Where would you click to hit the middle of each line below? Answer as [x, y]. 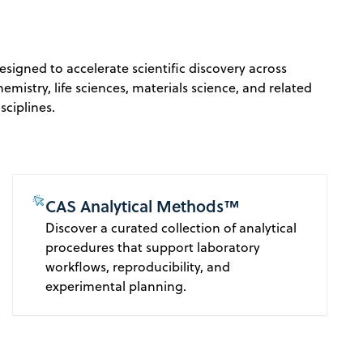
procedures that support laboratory [152, 248]
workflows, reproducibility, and [137, 267]
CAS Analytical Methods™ [142, 206]
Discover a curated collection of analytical [171, 228]
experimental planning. [115, 286]
